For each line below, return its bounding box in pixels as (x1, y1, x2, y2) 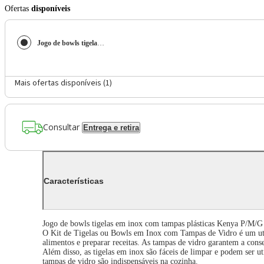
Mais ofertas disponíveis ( (15, 77, 105, 90)
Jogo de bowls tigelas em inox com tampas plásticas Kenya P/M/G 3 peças (97, 39, 104, 48)
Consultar (43, 121, 80, 133)
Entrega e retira (83, 123, 139, 132)
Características (44, 176, 104, 186)
